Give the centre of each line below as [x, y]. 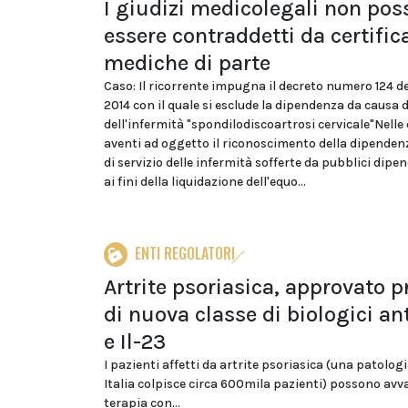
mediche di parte [187, 63]
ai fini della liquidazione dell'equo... [205, 182]
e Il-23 [135, 342]
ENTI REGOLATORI [185, 253]
